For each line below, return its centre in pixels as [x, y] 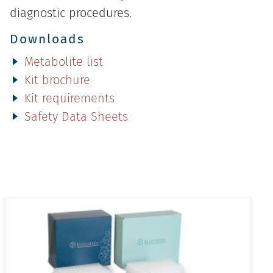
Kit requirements [69, 98]
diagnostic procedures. [71, 13]
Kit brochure [57, 80]
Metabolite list [64, 62]
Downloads [47, 39]
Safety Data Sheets [76, 117]
